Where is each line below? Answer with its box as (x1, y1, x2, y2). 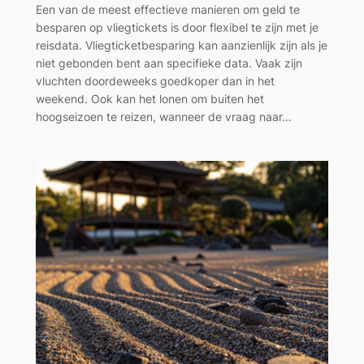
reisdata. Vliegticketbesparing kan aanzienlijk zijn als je (35, 37, 327, 52)
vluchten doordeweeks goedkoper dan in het (35, 73, 275, 88)
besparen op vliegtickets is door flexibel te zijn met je (35, 19, 318, 34)
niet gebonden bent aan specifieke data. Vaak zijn (35, 55, 302, 70)
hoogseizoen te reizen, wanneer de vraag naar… (35, 109, 292, 123)
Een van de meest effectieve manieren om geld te (35, 2, 300, 16)
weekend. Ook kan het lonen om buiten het (35, 91, 264, 106)
